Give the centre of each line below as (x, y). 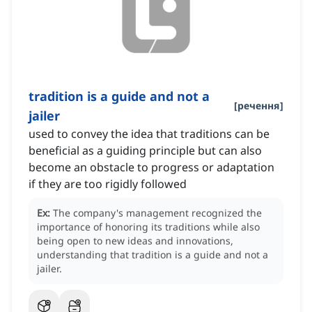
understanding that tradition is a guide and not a (153, 255)
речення (259, 106)
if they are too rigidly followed (108, 184)
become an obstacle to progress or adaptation (151, 167)
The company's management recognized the (157, 213)
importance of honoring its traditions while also (148, 227)
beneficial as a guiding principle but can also (145, 151)
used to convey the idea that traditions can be (149, 134)
